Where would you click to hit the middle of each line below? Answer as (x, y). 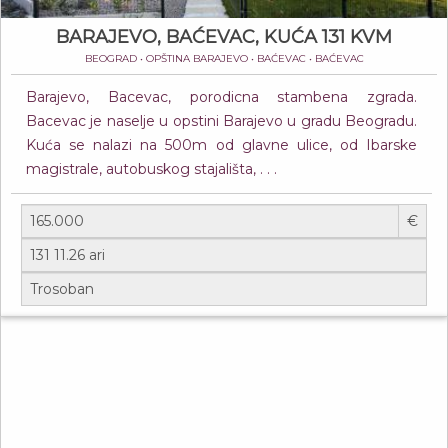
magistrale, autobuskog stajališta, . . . (151, 169)
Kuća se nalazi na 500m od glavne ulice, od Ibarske (221, 145)
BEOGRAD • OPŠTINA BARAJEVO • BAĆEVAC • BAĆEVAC (224, 58)
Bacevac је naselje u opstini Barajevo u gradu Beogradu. (221, 121)
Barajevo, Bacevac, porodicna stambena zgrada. (221, 97)
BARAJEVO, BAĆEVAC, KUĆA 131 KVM (224, 37)
